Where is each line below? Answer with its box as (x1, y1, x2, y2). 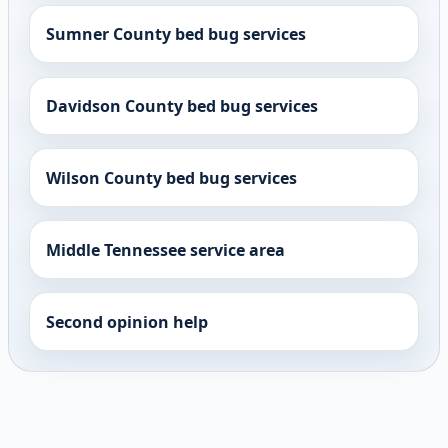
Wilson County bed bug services (46, 166, 297, 189)
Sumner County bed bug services (46, 22, 306, 45)
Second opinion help (46, 310, 208, 333)
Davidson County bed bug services (46, 94, 318, 117)
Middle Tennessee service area (46, 238, 285, 261)
